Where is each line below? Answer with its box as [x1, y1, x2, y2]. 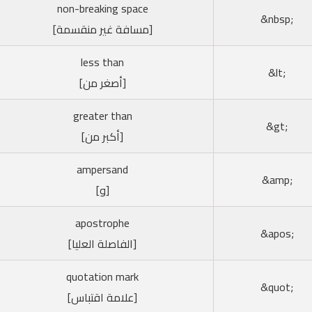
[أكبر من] [81, 125, 123, 147]
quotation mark [66, 265, 139, 287]
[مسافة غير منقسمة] [52, 18, 153, 40]
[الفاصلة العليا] [68, 233, 136, 254]
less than [81, 51, 124, 72]
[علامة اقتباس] [68, 286, 137, 308]
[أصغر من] [79, 72, 126, 93]
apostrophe [75, 212, 130, 233]
